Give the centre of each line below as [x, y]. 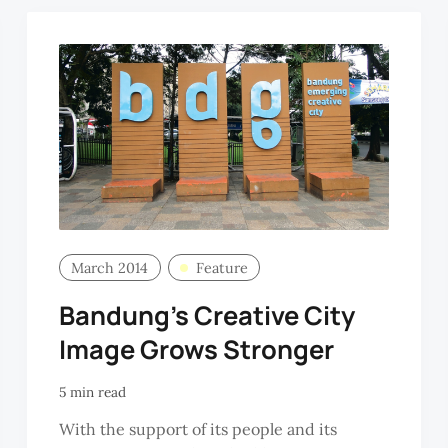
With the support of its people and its [197, 428]
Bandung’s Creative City [206, 315]
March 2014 [110, 267]
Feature [221, 267]
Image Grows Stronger [196, 349]
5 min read [92, 392]
